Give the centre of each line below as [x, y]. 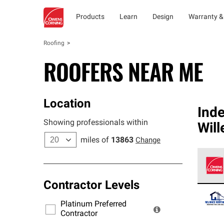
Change [148, 141]
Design [163, 17]
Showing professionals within [96, 123]
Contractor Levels [91, 186]
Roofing [54, 43]
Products [90, 17]
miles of [95, 140]
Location [67, 104]
